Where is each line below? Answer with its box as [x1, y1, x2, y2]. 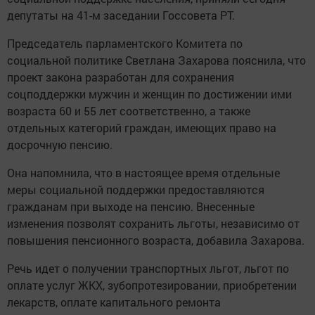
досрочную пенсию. [7, 137, 112, 152]
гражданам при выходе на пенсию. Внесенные [7, 199, 255, 214]
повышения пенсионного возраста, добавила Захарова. [7, 233, 304, 247]
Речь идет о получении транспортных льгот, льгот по [7, 261, 289, 276]
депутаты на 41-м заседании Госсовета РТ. [7, 8, 235, 22]
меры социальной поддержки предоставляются [7, 182, 264, 197]
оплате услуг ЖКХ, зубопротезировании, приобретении [7, 278, 297, 292]
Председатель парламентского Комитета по [7, 36, 243, 51]
